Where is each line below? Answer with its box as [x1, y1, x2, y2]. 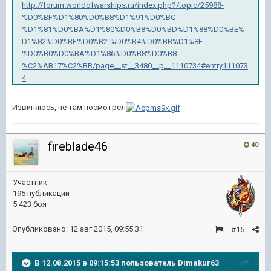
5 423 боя [13, 200, 47, 209]
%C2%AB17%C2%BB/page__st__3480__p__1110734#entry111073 [22, 61, 248, 70]
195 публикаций [13, 189, 70, 198]
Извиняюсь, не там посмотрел [12, 103, 126, 112]
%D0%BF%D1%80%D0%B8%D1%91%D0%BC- [22, 13, 178, 22]
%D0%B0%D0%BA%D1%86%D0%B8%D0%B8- [22, 49, 179, 58]
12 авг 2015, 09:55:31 [70, 224, 143, 233]
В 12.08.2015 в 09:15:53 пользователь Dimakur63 [34, 258, 219, 267]
